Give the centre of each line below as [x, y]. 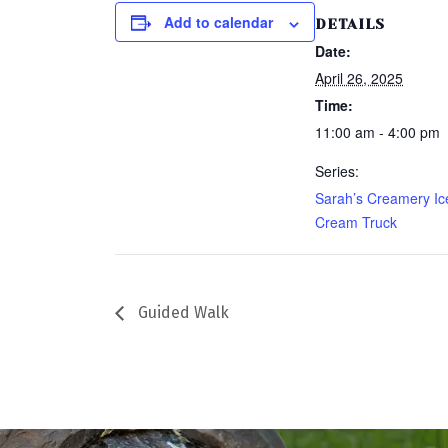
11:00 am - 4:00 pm [378, 132]
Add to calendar [219, 22]
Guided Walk [182, 313]
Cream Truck [356, 222]
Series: [337, 171]
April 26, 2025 [359, 78]
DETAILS [350, 24]
